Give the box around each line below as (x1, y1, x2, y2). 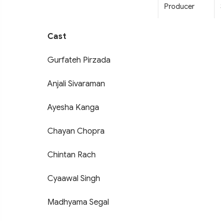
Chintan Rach (47, 149, 96, 160)
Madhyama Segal (47, 197, 109, 208)
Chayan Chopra (47, 126, 105, 137)
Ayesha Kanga (47, 102, 99, 113)
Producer (164, 2, 194, 11)
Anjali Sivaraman (47, 78, 105, 89)
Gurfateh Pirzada (47, 55, 110, 66)
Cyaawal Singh (47, 173, 100, 184)
